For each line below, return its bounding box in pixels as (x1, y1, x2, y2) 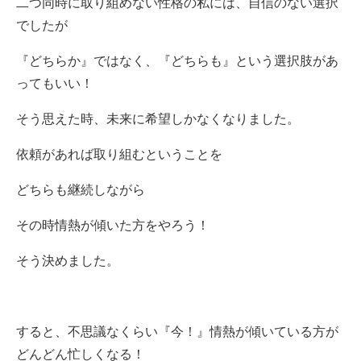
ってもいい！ (16, 76, 93, 90)
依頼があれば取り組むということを (16, 147, 222, 161)
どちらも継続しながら (16, 182, 145, 197)
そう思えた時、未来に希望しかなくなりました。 (16, 111, 300, 126)
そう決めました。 (16, 253, 119, 268)
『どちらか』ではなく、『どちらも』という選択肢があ (16, 53, 338, 68)
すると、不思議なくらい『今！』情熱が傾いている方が (16, 324, 338, 338)
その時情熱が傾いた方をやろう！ (16, 218, 210, 232)
